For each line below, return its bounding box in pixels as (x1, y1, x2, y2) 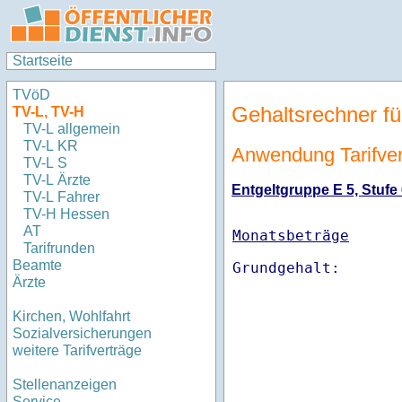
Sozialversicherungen (13, 326, 152, 342)
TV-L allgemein (23, 121, 120, 137)
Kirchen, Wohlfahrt (13, 309, 130, 325)
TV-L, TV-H (13, 104, 84, 120)
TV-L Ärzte (23, 172, 91, 188)
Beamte (13, 258, 62, 274)
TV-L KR (23, 138, 82, 154)
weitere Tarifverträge (13, 343, 142, 359)
